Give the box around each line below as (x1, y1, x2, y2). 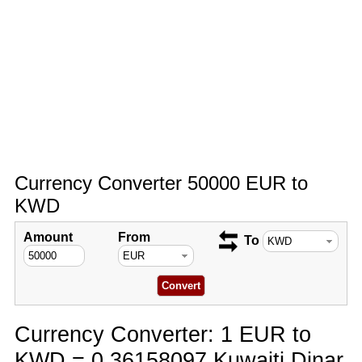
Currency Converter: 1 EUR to (14, 322, 311, 347)
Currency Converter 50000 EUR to (14, 172, 308, 194)
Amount (23, 230, 73, 244)
